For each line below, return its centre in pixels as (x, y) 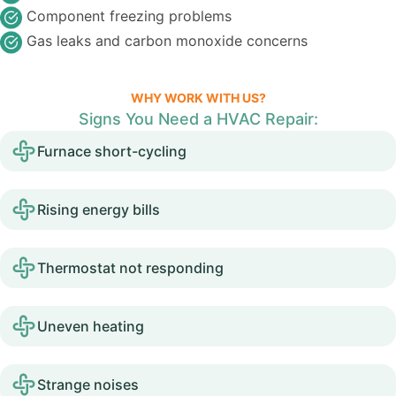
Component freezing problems (129, 16)
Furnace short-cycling (112, 151)
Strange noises (88, 385)
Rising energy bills (99, 209)
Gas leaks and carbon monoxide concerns (167, 41)
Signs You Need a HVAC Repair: (198, 119)
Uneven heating (91, 326)
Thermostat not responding (130, 268)
